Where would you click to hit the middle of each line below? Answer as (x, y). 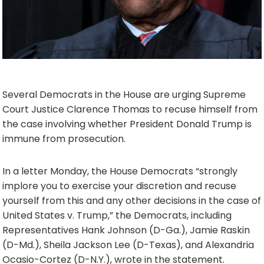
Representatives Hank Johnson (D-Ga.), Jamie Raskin (126, 230)
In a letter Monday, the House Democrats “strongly (120, 171)
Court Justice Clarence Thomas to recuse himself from (130, 109)
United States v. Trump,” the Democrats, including (117, 215)
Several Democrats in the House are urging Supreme (124, 95)
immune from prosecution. (64, 139)
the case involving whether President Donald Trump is (127, 124)
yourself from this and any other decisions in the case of (132, 201)
